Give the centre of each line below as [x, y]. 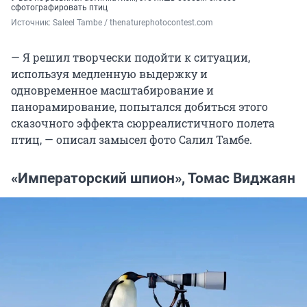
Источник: [32, 22]
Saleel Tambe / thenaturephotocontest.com [133, 22]
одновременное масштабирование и [112, 90]
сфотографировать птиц [59, 7]
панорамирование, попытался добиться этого [139, 106]
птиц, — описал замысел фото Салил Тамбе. [132, 139]
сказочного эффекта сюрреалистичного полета [143, 123]
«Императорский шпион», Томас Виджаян [153, 178]
